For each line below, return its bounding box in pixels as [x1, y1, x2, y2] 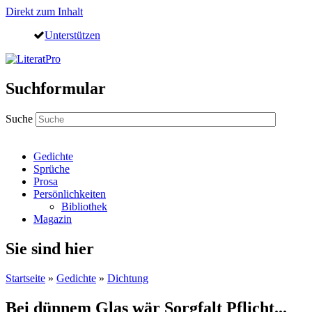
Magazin [33, 212, 72, 225]
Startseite [6, 272, 45, 284]
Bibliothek [61, 200, 107, 212]
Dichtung [107, 272, 148, 284]
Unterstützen [45, 29, 100, 40]
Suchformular [6, 79, 106, 97]
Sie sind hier [6, 239, 94, 258]
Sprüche [33, 162, 70, 175]
